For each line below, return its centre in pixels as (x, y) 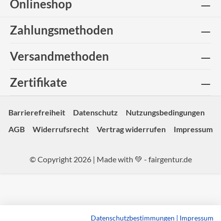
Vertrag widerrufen (131, 129)
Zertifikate (38, 82)
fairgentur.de (170, 159)
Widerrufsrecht (61, 129)
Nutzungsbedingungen (165, 112)
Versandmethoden (59, 56)
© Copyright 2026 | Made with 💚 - (89, 159)
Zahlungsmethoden (62, 30)
